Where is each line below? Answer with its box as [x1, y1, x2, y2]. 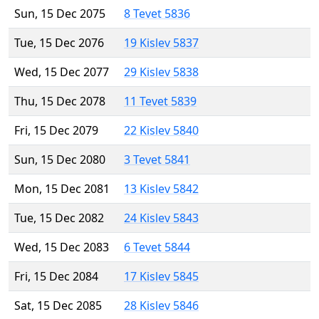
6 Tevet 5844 [124, 239, 190, 256]
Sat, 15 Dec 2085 [14, 298, 102, 314]
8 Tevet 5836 [124, 6, 190, 22]
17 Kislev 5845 [124, 268, 199, 285]
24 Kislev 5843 [124, 210, 199, 226]
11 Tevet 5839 [124, 93, 197, 110]
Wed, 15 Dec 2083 [14, 239, 109, 256]
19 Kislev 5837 [124, 35, 199, 51]
